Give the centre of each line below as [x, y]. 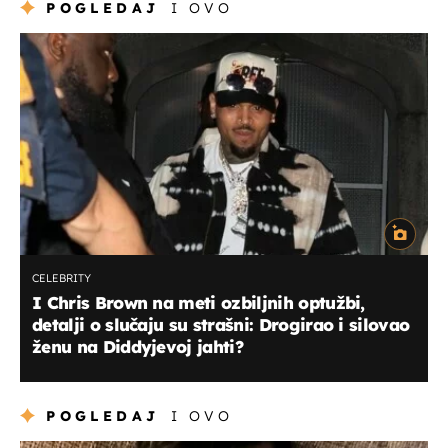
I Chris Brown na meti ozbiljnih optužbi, [198, 302]
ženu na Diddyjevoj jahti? [137, 346]
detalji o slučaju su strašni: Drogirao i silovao [221, 324]
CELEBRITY [61, 277]
